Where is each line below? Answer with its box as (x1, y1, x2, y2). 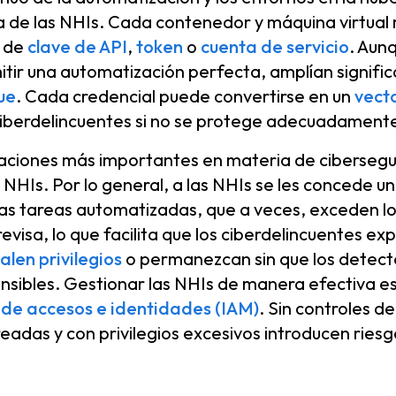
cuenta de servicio (201, 35, 349, 57)
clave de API (27, 35, 127, 57)
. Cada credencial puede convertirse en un (16, 85, 354, 107)
